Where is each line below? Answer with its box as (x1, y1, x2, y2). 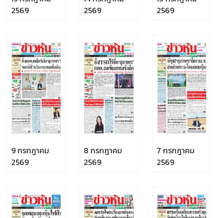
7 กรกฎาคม (156, 145, 195, 156)
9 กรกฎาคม (11, 145, 49, 156)
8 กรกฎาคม (84, 145, 123, 156)
